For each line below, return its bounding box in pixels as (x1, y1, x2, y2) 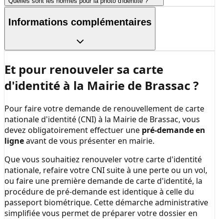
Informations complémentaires (8, 16, 152, 27)
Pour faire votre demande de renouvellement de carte (4, 103, 204, 114)
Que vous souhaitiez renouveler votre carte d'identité (4, 154, 202, 165)
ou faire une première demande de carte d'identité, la (4, 175, 202, 187)
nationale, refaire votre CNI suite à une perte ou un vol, (4, 165, 207, 176)
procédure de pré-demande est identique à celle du (4, 186, 194, 197)
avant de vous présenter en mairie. (24, 135, 154, 147)
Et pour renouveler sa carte (4, 61, 163, 78)
